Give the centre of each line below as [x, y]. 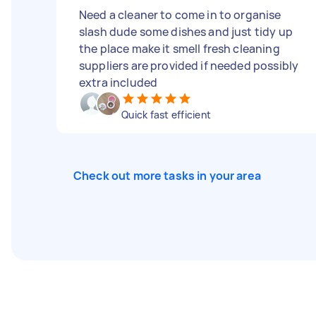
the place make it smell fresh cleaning [180, 49]
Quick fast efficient [166, 115]
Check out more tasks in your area [167, 176]
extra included [119, 83]
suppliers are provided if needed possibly [189, 66]
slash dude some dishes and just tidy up [186, 32]
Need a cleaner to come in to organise [180, 15]
